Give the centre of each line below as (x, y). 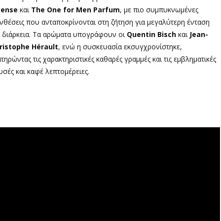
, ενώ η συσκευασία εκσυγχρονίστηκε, (120, 46)
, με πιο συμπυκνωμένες (159, 9)
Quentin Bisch (151, 34)
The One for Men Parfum (75, 9)
